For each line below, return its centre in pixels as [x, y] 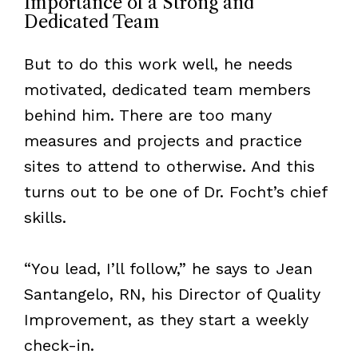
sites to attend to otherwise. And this [169, 166]
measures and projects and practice [163, 140]
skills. [45, 217]
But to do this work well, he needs [158, 64]
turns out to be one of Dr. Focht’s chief [175, 191]
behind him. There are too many [147, 115]
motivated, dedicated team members [167, 89]
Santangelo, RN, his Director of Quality [172, 294]
